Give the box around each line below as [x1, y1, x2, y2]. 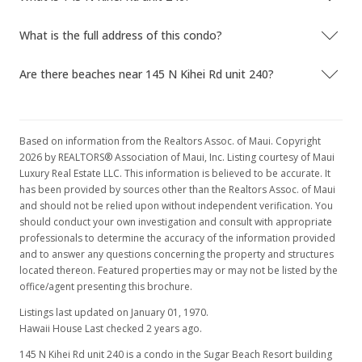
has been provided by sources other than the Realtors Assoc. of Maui [19, 183, 335, 196]
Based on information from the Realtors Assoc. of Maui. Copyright [19, 134, 321, 148]
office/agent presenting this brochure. [19, 280, 192, 293]
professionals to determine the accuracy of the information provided [19, 231, 335, 245]
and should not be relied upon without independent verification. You [19, 199, 333, 213]
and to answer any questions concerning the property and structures [19, 247, 334, 261]
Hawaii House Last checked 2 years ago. [19, 322, 202, 335]
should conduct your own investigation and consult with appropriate [19, 215, 332, 229]
